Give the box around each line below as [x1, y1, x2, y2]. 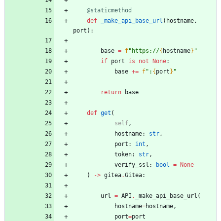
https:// [132, 47, 159, 54]
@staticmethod [87, 6, 132, 14]
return [101, 88, 121, 96]
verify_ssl [114, 161, 149, 168]
